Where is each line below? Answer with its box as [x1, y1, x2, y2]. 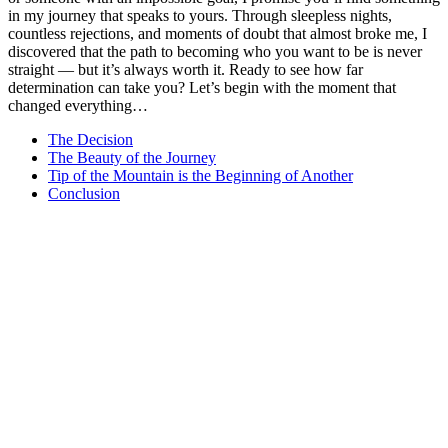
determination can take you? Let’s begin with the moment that [8, 79, 396, 97]
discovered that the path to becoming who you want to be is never [8, 43, 422, 61]
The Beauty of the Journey [48, 149, 216, 167]
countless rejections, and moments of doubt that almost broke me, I [8, 25, 427, 43]
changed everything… [8, 97, 148, 115]
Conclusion [48, 185, 120, 203]
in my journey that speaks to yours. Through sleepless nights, [8, 7, 392, 25]
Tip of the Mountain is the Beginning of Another [48, 167, 353, 185]
